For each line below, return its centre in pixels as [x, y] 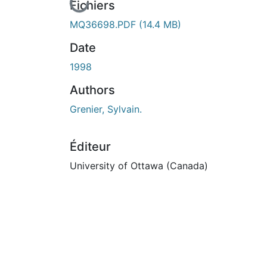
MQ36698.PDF [104, 24]
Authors [92, 90]
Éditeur [90, 146]
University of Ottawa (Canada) [139, 165]
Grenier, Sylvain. [106, 109]
